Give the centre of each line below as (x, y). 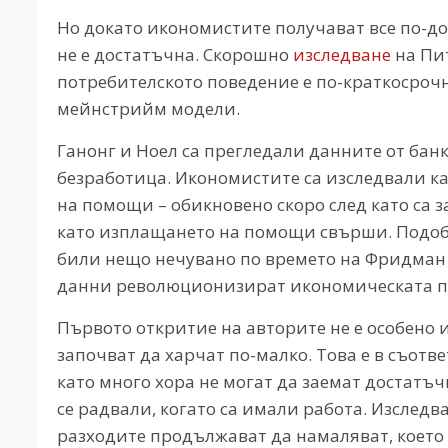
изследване (342, 54)
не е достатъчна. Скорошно (175, 54)
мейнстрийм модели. (148, 108)
